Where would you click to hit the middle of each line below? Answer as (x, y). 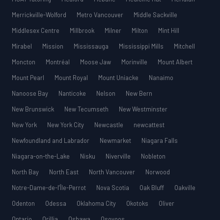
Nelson (107, 94)
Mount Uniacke (119, 78)
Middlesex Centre (36, 31)
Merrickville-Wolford (40, 15)
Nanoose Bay (31, 94)
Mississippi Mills (142, 46)
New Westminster (143, 109)
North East (65, 172)
